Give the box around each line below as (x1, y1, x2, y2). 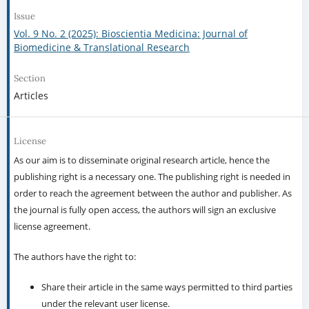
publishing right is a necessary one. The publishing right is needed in (13, 170, 290, 183)
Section (13, 72, 46, 85)
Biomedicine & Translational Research (13, 41, 190, 54)
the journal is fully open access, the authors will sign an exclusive (13, 203, 276, 217)
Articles (13, 89, 48, 103)
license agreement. (13, 220, 90, 233)
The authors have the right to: (13, 250, 136, 263)
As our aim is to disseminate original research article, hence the (13, 154, 270, 167)
